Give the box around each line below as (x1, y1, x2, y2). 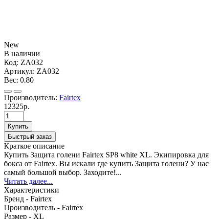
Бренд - (4, 194, 30, 203)
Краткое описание (4, 141, 65, 150)
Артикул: (4, 66, 37, 75)
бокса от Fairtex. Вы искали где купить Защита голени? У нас (4, 159, 209, 168)
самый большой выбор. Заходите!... (4, 168, 122, 176)
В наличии (4, 49, 40, 58)
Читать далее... (4, 176, 53, 185)
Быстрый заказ (8, 132, 52, 140)
